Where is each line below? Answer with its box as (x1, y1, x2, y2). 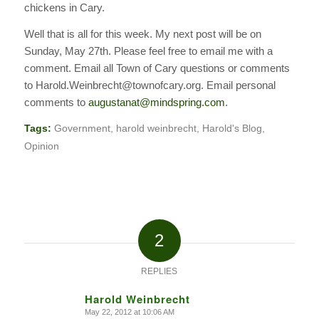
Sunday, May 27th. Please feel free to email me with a (23, 44, 273, 57)
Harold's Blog (202, 123, 262, 135)
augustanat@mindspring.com (88, 95, 225, 108)
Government (53, 123, 110, 135)
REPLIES (141, 266, 178, 277)
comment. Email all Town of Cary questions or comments (23, 61, 290, 74)
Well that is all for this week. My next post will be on (23, 27, 261, 40)
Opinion (23, 141, 59, 152)
